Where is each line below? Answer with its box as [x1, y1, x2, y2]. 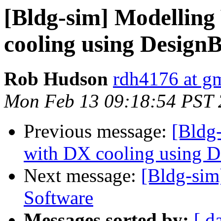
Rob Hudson [4, 68, 108, 90]
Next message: [24, 165, 141, 186]
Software [24, 187, 93, 209]
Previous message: [24, 120, 172, 142]
